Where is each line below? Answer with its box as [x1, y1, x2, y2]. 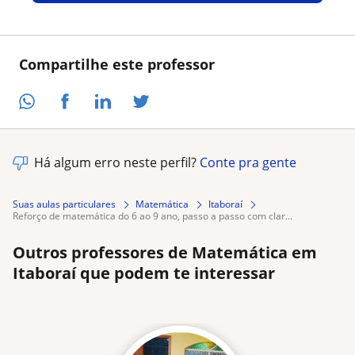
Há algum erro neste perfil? [34, 154, 200, 172]
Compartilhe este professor [19, 54, 215, 74]
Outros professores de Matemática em [13, 242, 317, 264]
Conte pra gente [200, 154, 296, 172]
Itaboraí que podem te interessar [13, 262, 275, 284]
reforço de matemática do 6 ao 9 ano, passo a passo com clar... [18, 209, 292, 223]
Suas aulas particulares [13, 197, 116, 212]
